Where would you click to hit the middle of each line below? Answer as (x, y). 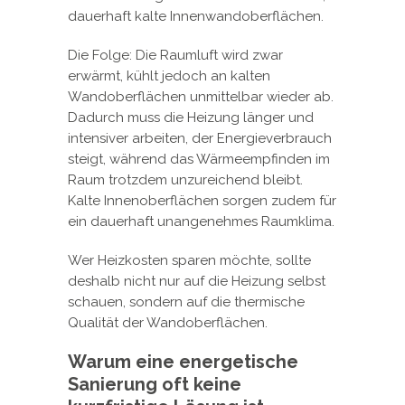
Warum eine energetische (183, 361)
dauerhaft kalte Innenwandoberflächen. (196, 16)
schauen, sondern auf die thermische (186, 301)
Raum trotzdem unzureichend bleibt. (185, 179)
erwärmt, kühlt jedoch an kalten (169, 75)
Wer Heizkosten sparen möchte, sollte (189, 260)
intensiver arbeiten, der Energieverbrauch (200, 138)
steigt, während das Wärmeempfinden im (199, 159)
